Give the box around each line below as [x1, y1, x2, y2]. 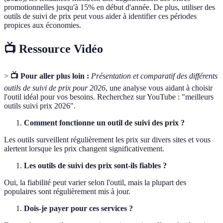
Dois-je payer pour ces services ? [24, 204, 133, 213]
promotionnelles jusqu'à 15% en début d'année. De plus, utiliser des [4, 3, 215, 12]
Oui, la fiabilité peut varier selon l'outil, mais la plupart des [4, 178, 186, 187]
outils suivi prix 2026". [4, 102, 76, 110]
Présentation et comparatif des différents [91, 72, 218, 80]
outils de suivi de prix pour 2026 [4, 84, 106, 92]
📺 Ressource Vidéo [4, 42, 103, 56]
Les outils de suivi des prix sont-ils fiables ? [24, 161, 167, 170]
